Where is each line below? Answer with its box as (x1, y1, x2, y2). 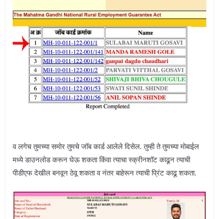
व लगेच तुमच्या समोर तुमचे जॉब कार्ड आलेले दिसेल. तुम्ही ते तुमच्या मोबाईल (13, 141, 199, 152)
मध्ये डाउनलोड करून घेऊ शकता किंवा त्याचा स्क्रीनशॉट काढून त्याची (13, 154, 190, 165)
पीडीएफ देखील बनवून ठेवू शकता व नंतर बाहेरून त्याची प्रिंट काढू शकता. (13, 168, 197, 178)
